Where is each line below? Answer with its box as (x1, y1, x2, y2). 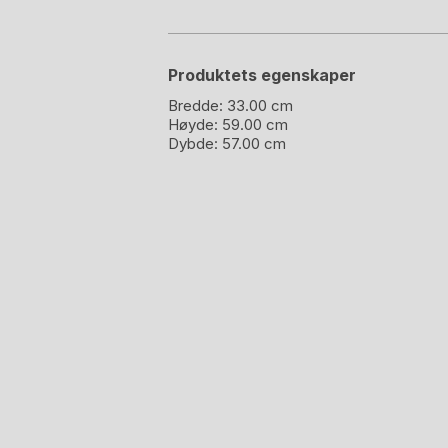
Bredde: (168, 95, 227, 115)
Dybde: (168, 133, 222, 153)
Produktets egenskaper (168, 64, 356, 85)
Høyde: (168, 114, 222, 134)
